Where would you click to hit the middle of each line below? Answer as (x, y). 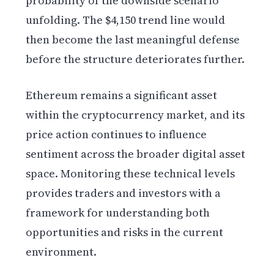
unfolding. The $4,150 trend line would (126, 20)
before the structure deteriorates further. (135, 59)
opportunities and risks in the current (125, 232)
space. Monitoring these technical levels (131, 173)
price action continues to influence (117, 134)
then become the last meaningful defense (133, 39)
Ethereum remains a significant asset (122, 95)
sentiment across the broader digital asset (136, 154)
